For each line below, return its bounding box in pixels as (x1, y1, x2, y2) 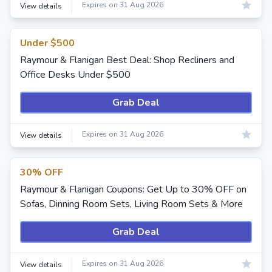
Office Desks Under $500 (20, 68, 131, 81)
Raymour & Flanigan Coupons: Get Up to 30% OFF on (20, 183, 246, 196)
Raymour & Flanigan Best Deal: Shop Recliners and (20, 53, 234, 67)
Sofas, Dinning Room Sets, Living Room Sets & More (20, 197, 243, 211)
